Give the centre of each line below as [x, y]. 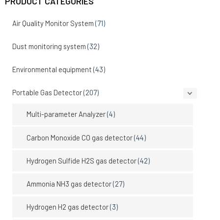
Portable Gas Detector [47, 93]
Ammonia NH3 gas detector [69, 184]
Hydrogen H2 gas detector [68, 207]
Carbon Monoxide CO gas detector [80, 137]
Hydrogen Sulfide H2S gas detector [82, 160]
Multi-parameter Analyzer [66, 114]
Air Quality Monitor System [53, 23]
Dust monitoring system [49, 46]
